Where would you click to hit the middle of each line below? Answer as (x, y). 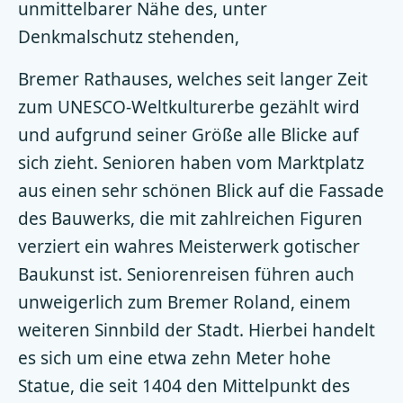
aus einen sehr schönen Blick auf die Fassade (201, 190)
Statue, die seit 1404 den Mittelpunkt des (184, 385)
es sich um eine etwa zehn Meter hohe (175, 358)
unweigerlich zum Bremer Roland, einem (184, 302)
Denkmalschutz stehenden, (129, 36)
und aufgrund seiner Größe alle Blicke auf (188, 134)
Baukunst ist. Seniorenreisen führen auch (186, 274)
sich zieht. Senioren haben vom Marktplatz (191, 162)
